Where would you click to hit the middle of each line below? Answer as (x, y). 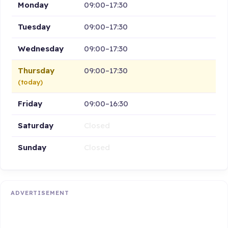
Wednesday (41, 48)
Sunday (32, 147)
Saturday (36, 125)
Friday (30, 103)
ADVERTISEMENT (40, 193)
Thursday (36, 70)
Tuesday (34, 26)
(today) (31, 82)
